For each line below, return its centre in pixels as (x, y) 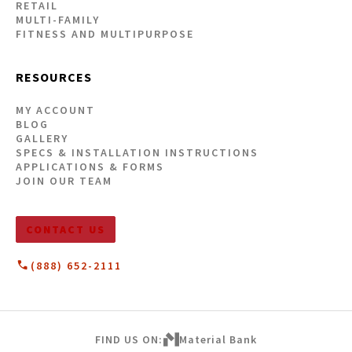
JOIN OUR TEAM (64, 180)
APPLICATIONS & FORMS (90, 166)
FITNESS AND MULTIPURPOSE (104, 33)
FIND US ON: (129, 339)
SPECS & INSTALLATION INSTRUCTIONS (137, 152)
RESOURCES (53, 77)
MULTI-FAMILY (57, 19)
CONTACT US (65, 229)
